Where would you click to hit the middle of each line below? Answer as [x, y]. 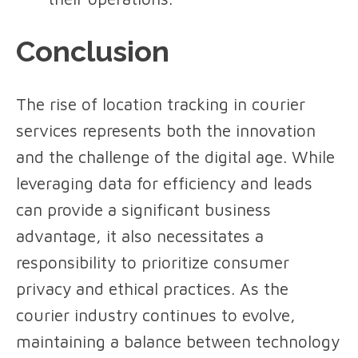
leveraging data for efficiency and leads [164, 183]
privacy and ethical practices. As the [152, 289]
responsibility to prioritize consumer [153, 263]
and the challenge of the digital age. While [175, 157]
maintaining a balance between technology [178, 342]
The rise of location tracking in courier [161, 104]
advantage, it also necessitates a [140, 236]
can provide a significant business [143, 210]
